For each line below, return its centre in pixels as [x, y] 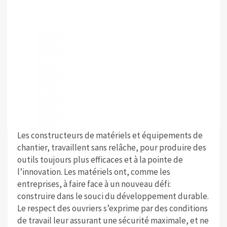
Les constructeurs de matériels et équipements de [110, 136]
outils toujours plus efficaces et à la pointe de [100, 160]
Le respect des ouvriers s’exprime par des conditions [112, 209]
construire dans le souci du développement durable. [113, 196]
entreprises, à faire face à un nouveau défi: [94, 184]
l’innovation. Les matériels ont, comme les [93, 172]
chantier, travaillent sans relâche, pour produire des [111, 148]
